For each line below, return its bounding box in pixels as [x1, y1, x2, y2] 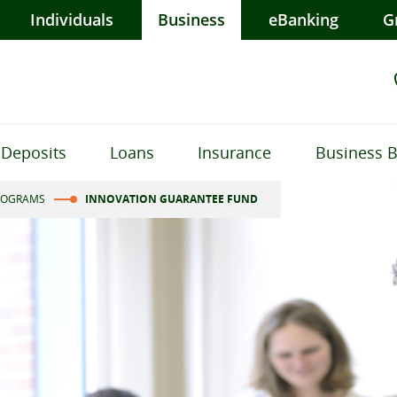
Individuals [30, 9, 114, 30]
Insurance [198, 142, 272, 164]
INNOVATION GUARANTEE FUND [85, 191, 258, 207]
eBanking [269, 9, 339, 30]
